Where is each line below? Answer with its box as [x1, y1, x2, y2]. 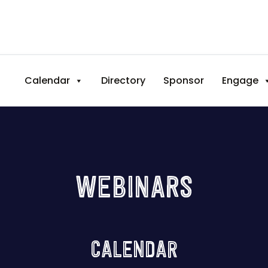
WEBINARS [75, 175, 193, 205]
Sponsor [163, 74, 205, 87]
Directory [101, 74, 146, 87]
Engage [222, 74, 259, 87]
